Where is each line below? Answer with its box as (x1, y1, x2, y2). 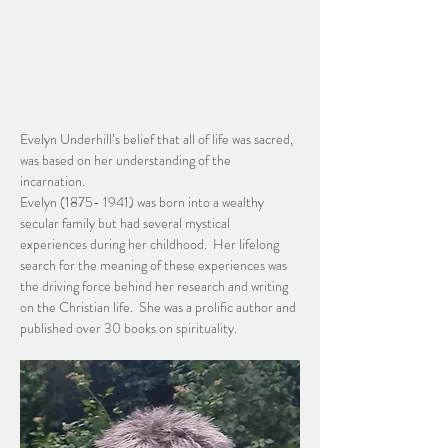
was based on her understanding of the (20, 149, 234, 170)
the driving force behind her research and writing (20, 275, 291, 296)
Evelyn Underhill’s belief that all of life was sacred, (20, 128, 296, 149)
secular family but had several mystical (20, 212, 233, 233)
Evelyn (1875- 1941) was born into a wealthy (20, 191, 267, 212)
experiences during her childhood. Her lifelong (20, 233, 282, 254)
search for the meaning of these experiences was (20, 254, 290, 275)
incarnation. (20, 170, 91, 191)
